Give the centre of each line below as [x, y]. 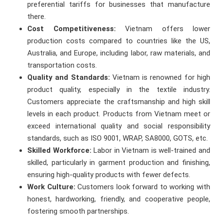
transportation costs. [62, 65]
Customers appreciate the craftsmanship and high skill [119, 102]
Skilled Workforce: [59, 151]
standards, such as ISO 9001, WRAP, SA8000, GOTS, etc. [118, 138]
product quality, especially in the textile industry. [119, 90]
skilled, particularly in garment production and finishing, [119, 163]
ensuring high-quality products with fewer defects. [109, 175]
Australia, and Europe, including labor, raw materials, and [119, 53]
